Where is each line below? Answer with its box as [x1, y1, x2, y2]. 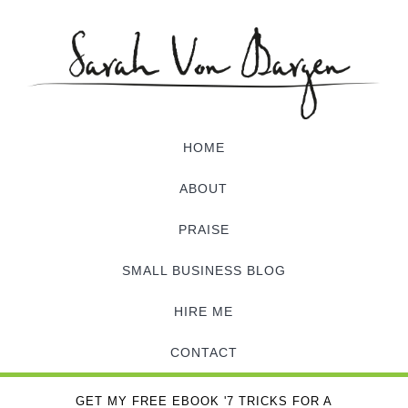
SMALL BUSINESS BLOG [121, 262, 286, 278]
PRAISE [178, 221, 229, 237]
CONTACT [169, 344, 238, 360]
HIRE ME [174, 303, 234, 319]
